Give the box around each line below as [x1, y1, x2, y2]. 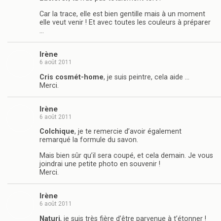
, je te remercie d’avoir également [74, 127, 182, 136]
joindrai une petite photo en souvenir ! [39, 159, 160, 168]
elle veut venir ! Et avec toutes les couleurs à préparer [39, 18, 211, 27]
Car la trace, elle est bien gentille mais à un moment [39, 9, 205, 18]
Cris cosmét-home [39, 73, 104, 81]
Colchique [39, 127, 74, 136]
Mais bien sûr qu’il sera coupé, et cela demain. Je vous [39, 151, 213, 160]
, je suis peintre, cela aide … [104, 73, 189, 81]
